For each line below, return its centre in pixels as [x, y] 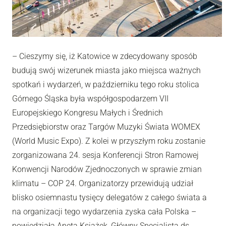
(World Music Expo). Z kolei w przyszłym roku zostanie [109, 141]
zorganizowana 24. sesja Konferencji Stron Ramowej [105, 155]
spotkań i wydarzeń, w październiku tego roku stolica [106, 84]
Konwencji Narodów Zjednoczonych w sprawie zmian [107, 169]
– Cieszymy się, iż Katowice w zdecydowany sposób [105, 56]
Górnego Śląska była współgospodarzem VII [90, 98]
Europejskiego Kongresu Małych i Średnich [88, 112]
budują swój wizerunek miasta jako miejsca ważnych [106, 70]
